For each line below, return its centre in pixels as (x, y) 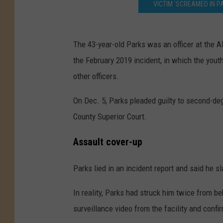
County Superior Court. (110, 117)
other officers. (96, 76)
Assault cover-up (108, 142)
